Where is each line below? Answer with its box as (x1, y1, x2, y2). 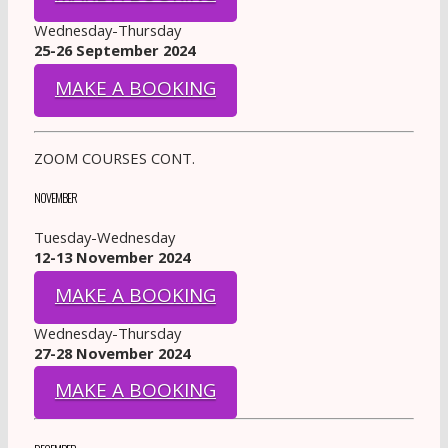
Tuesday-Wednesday (33, 227, 175, 248)
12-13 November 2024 (33, 247, 190, 268)
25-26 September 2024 (33, 40, 195, 61)
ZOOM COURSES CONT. (33, 147, 195, 168)
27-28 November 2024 (33, 342, 190, 363)
